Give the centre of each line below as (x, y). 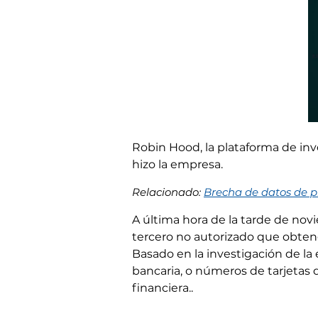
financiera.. (163, 287)
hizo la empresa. (177, 164)
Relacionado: (168, 192)
